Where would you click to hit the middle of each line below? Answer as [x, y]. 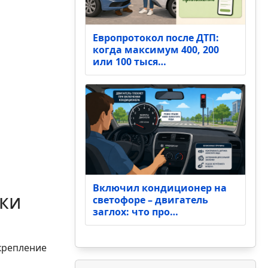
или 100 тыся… [129, 62]
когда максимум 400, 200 [156, 50]
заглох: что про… [135, 212]
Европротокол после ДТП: [156, 38]
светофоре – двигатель [150, 200]
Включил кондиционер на [159, 188]
